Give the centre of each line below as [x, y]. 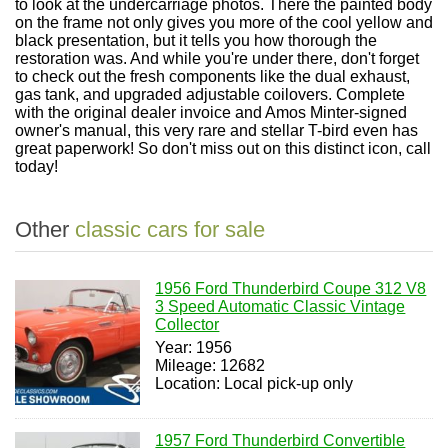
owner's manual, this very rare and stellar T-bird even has [216, 130]
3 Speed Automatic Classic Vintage [280, 306]
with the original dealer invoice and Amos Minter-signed [211, 112]
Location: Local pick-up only [254, 383]
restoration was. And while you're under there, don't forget [217, 58]
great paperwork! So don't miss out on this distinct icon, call [223, 148]
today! [36, 166]
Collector [187, 324]
